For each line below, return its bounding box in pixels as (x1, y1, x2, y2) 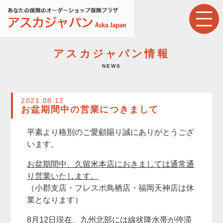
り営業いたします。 (27, 172, 99, 180)
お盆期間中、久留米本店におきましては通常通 (27, 160, 195, 168)
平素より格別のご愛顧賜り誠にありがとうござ (27, 128, 195, 136)
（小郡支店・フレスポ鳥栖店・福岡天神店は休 (27, 184, 195, 192)
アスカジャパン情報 (53, 48, 170, 59)
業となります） (27, 196, 83, 204)
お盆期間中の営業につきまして (21, 105, 159, 114)
